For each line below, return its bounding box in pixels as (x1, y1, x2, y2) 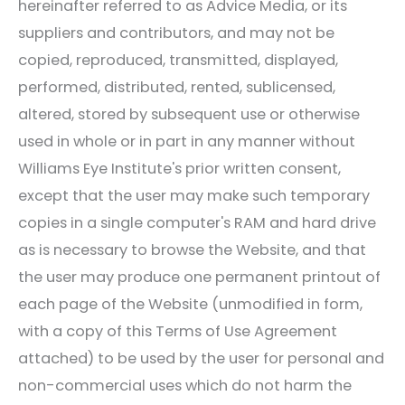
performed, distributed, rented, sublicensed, (18, 76, 335, 98)
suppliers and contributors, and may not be (18, 22, 334, 43)
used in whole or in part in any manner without (18, 130, 355, 152)
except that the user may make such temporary (18, 184, 370, 206)
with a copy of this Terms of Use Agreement (18, 320, 337, 342)
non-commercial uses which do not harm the (18, 374, 352, 396)
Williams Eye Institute (18, 157, 172, 179)
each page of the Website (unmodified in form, (18, 293, 363, 315)
